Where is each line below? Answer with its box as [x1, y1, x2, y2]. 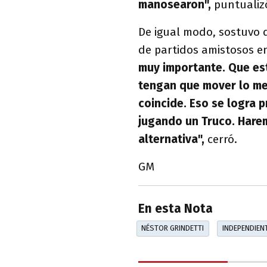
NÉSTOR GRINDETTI [141, 223, 204, 233]
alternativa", [138, 132, 204, 146]
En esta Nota [138, 201, 213, 217]
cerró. [204, 132, 237, 146]
